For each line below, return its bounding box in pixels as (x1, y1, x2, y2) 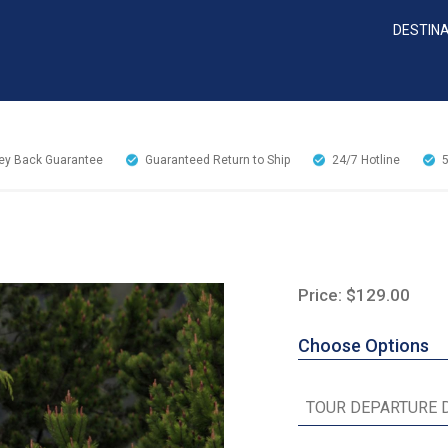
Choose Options (298, 335, 429, 357)
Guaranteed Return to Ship (145, 153, 290, 168)
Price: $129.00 (298, 285, 410, 306)
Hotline (361, 153, 400, 168)
